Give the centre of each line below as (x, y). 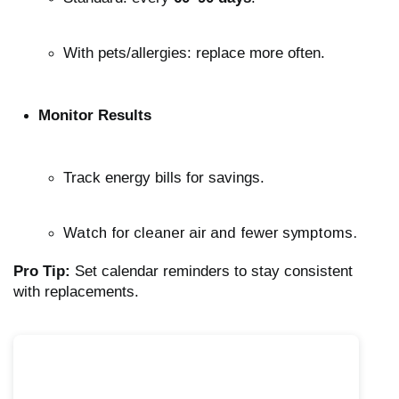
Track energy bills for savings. (164, 178)
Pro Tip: (42, 272)
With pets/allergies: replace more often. (194, 53)
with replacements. (76, 292)
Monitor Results (95, 116)
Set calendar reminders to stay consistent (212, 272)
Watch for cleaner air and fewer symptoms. (210, 233)
